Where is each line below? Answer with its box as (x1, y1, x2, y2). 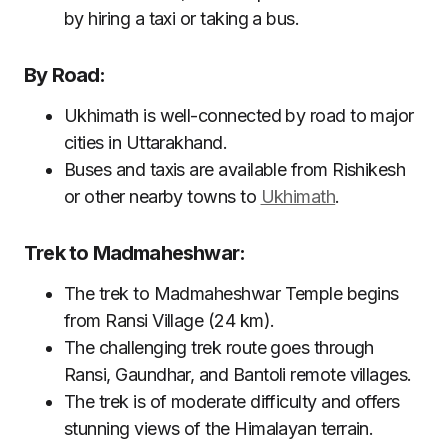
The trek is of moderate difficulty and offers (64, 391, 400, 412)
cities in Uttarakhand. (64, 132, 228, 153)
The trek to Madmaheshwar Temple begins (64, 283, 399, 304)
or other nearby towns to (64, 186, 261, 207)
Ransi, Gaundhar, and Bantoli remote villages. (64, 364, 412, 385)
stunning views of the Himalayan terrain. (64, 418, 374, 439)
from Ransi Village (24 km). (64, 310, 275, 331)
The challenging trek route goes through (64, 337, 374, 358)
